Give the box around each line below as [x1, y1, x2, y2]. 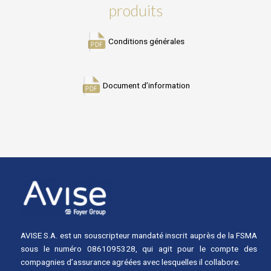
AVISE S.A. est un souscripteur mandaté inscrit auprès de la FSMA [21, 230, 257, 241]
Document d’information [102, 80, 190, 91]
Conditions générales [108, 36, 184, 46]
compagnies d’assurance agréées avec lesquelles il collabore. [21, 257, 240, 267]
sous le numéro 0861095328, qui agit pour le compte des [21, 244, 257, 254]
